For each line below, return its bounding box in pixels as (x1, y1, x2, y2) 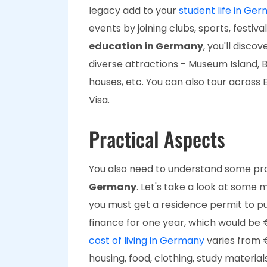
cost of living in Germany (89, 234, 204, 247)
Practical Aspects (89, 123, 225, 154)
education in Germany (89, 39, 203, 53)
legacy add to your (89, 4, 179, 17)
